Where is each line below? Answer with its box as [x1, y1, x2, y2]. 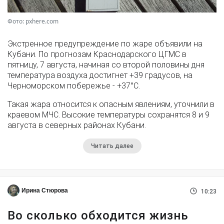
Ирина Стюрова [21, 186, 68, 194]
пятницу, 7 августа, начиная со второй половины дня [7, 59, 204, 69]
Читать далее [90, 142, 133, 149]
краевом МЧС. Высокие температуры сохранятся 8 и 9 [7, 109, 209, 119]
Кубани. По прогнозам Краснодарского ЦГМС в [7, 49, 186, 59]
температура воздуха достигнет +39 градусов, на [7, 70, 192, 80]
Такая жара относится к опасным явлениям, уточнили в [7, 99, 214, 109]
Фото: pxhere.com [7, 16, 58, 25]
